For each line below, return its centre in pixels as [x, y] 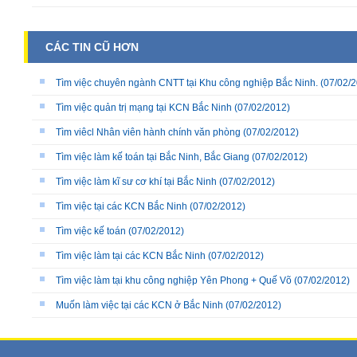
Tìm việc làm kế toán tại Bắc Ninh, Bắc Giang [153, 157]
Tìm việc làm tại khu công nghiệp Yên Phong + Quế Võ [174, 281]
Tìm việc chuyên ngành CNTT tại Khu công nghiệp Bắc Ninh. [187, 83]
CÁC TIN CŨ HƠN [92, 47]
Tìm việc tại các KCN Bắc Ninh [122, 207]
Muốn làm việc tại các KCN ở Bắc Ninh [139, 306]
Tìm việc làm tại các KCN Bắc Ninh [131, 256]
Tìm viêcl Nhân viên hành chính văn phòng [148, 133]
